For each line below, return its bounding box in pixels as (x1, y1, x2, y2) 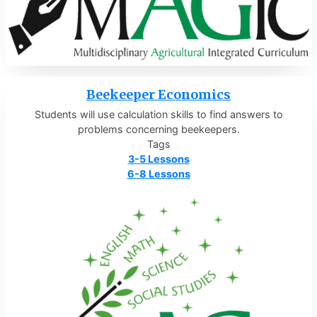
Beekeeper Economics (86, 86, 231, 103)
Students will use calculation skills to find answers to (34, 108, 283, 121)
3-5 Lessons (127, 153, 190, 166)
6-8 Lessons (127, 168, 190, 180)
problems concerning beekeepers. (77, 123, 240, 136)
